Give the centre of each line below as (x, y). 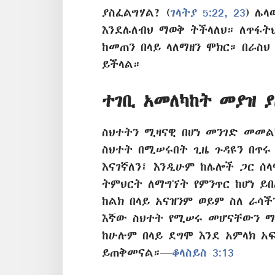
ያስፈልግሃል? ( (136, 13)
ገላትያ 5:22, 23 (208, 13)
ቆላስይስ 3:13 (203, 252)
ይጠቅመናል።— (137, 252)
